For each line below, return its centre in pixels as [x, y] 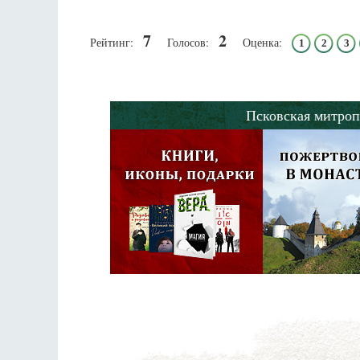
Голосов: [188, 42]
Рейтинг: [112, 42]
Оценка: [262, 42]
